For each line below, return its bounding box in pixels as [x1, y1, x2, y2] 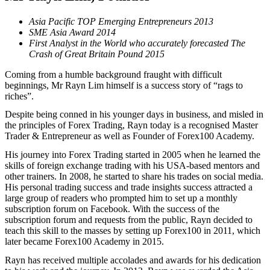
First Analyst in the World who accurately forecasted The [29, 37, 245, 48]
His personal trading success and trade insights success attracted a [5, 182, 253, 193]
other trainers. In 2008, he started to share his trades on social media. [5, 171, 263, 182]
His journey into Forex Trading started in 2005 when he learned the [5, 149, 260, 160]
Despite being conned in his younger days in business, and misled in [5, 109, 263, 120]
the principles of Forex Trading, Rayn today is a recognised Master [5, 120, 258, 131]
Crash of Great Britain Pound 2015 [29, 48, 165, 59]
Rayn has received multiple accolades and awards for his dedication [5, 255, 261, 266]
